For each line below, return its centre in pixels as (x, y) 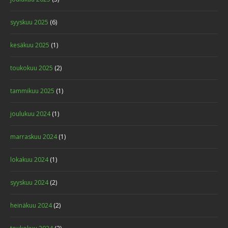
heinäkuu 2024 (31, 206)
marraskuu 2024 (34, 137)
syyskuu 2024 (29, 183)
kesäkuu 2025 (30, 45)
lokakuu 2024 (29, 160)
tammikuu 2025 (32, 91)
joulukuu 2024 (30, 114)
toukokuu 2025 (32, 68)
